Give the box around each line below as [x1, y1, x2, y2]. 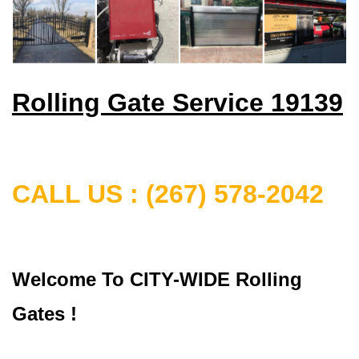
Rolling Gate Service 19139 [12, 87, 343, 117]
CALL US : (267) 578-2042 [12, 179, 324, 208]
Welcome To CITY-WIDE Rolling [12, 268, 302, 290]
